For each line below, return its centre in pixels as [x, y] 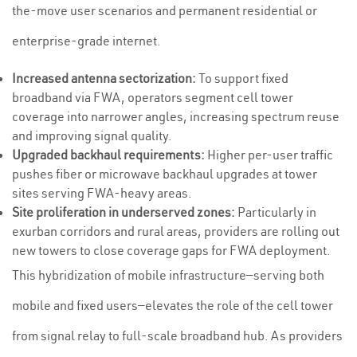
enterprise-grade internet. [86, 41]
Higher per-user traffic [269, 155]
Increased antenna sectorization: [104, 78]
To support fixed [242, 78]
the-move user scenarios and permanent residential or [165, 10]
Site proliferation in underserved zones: [124, 212]
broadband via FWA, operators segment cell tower [153, 97]
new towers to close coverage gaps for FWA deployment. [171, 250]
